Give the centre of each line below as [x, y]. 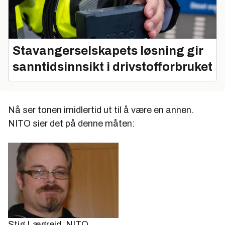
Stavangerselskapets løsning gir [108, 51]
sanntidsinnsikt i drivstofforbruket [113, 67]
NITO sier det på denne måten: [71, 124]
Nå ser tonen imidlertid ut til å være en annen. [101, 110]
